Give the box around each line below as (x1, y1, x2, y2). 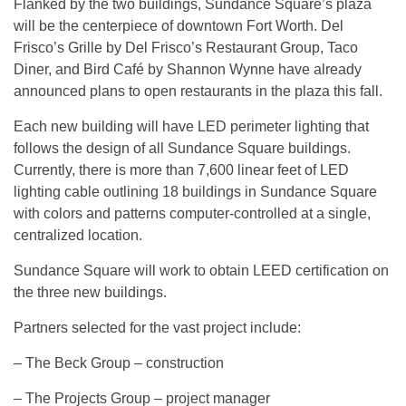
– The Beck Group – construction (14, 355, 224, 372)
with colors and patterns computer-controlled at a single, (14, 206, 371, 222)
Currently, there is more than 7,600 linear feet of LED (14, 162, 349, 179)
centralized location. (14, 227, 142, 244)
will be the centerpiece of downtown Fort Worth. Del (14, 18, 343, 34)
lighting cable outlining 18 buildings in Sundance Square (14, 184, 377, 200)
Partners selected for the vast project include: (14, 320, 301, 336)
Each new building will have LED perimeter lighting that (14, 119, 369, 135)
